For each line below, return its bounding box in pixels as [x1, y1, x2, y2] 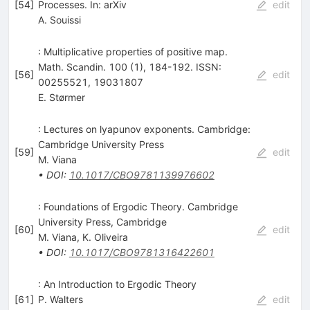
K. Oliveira [82, 231, 128, 244]
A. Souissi [37, 14, 81, 26]
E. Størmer [37, 91, 85, 104]
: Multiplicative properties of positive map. [37, 46, 228, 58]
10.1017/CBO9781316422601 [69, 246, 215, 259]
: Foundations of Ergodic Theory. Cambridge [37, 201, 238, 213]
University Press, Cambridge [37, 216, 167, 228]
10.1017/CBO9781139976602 [69, 169, 215, 181]
